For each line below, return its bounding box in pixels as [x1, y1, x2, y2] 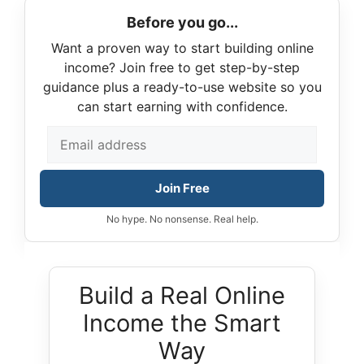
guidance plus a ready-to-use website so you [42, 79, 322, 96]
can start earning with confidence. [76, 98, 288, 115]
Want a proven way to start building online [50, 40, 314, 57]
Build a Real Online [79, 281, 285, 310]
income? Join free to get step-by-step [64, 59, 300, 76]
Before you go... [126, 14, 238, 32]
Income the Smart [83, 309, 281, 338]
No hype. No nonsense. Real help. [106, 213, 258, 226]
